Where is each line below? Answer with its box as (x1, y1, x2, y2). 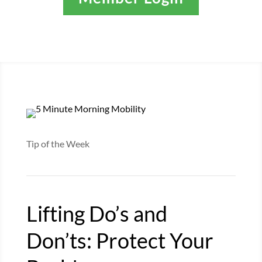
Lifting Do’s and (26, 200, 167, 226)
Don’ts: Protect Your (26, 227, 213, 253)
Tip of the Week (26, 137, 89, 149)
